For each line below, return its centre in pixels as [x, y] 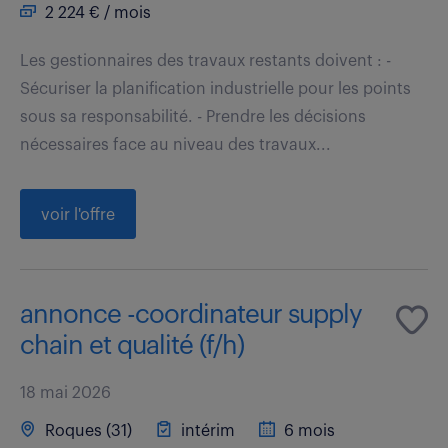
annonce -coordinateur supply [191, 314]
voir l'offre [78, 214]
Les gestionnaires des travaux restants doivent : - [205, 60]
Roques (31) [86, 430]
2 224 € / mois [96, 12]
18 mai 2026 [65, 392]
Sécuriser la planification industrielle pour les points [215, 88]
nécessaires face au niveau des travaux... [175, 144]
